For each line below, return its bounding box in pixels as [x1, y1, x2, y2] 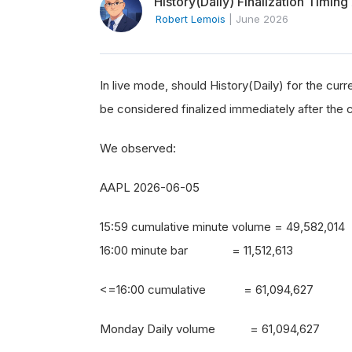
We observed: [100, 141, 176, 156]
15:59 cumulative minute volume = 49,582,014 [100, 219, 345, 234]
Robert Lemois [156, 13, 225, 25]
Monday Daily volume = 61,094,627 [100, 321, 320, 336]
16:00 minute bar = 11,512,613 [100, 243, 293, 258]
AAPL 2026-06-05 [100, 180, 200, 195]
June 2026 [236, 13, 288, 25]
